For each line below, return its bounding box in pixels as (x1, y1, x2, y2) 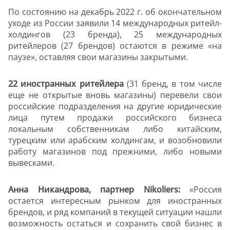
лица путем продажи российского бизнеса (8, 112, 222, 124)
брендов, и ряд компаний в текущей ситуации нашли (8, 206, 222, 218)
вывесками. (8, 157, 54, 169)
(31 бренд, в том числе (123, 78, 222, 90)
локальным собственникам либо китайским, (8, 123, 222, 135)
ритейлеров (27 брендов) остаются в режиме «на (8, 40, 222, 52)
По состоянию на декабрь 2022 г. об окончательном (8, 6, 222, 18)
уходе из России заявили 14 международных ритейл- (8, 17, 222, 29)
